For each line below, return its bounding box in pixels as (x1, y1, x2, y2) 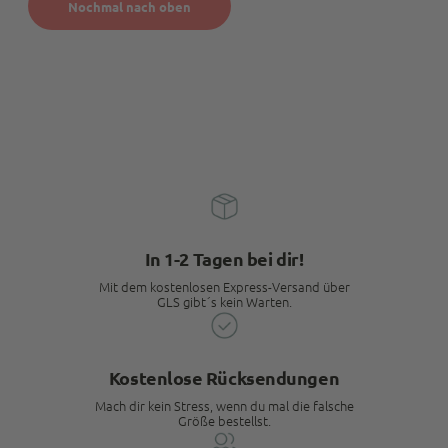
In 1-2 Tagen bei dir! (144, 247, 304, 270)
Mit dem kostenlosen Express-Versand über (98, 277, 350, 296)
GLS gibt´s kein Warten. (156, 292, 292, 311)
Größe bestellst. (177, 411, 271, 430)
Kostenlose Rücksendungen (108, 366, 340, 389)
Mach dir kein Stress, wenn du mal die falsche (94, 396, 354, 415)
